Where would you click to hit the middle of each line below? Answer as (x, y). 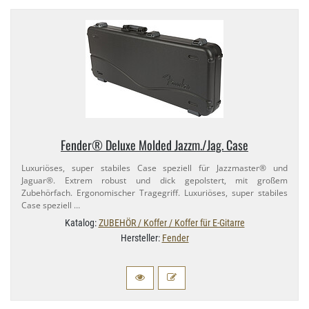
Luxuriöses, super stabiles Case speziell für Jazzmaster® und (154, 168)
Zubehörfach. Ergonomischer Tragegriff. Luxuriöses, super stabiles (154, 193)
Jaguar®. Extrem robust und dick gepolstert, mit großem (154, 181)
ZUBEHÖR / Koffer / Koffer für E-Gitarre (171, 223)
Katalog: (81, 223)
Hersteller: (141, 238)
